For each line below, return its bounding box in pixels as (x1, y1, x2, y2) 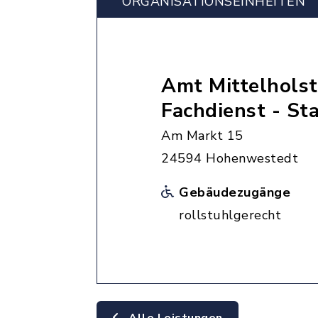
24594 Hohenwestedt (161, 150, 298, 167)
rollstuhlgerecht (179, 207, 281, 224)
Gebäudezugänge (179, 184, 290, 201)
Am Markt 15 (161, 127, 243, 144)
